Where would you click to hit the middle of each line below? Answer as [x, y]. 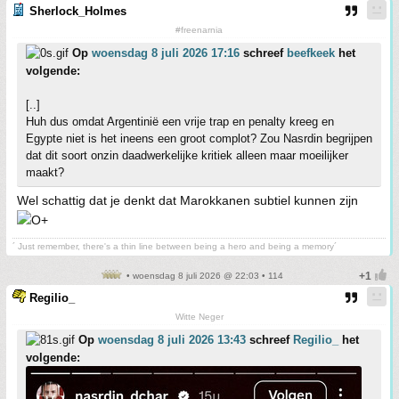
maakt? [45, 172]
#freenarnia [199, 30]
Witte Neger [199, 317]
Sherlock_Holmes [78, 11]
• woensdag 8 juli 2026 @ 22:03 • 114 [203, 276]
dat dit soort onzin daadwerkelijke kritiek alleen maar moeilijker [187, 155]
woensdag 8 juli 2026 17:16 [166, 53]
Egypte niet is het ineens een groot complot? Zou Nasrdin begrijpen [199, 138]
